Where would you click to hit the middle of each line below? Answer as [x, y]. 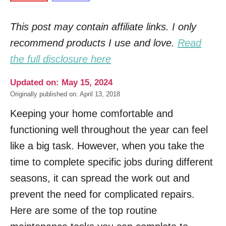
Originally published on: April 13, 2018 [65, 94]
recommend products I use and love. [94, 43]
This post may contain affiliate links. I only [103, 27]
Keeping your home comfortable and [92, 114]
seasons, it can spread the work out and [100, 178]
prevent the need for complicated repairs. [102, 194]
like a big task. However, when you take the [107, 146]
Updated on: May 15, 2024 [61, 82]
